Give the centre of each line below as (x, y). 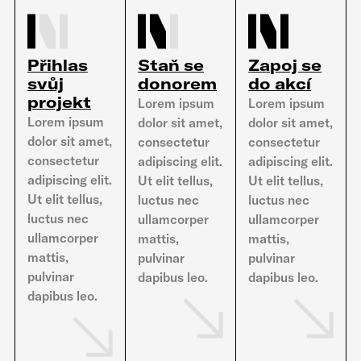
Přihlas (57, 65)
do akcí (280, 83)
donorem (178, 83)
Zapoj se (285, 65)
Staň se (171, 65)
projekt (59, 102)
